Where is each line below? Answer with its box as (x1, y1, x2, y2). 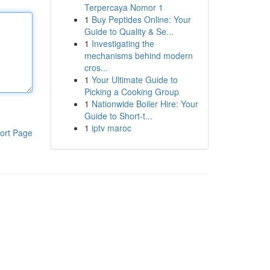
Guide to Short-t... (84, 110, 152, 122)
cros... (84, 61, 108, 74)
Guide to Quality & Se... (84, 25, 174, 37)
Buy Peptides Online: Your (91, 13, 191, 25)
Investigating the (91, 37, 154, 49)
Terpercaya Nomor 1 (84, 1, 163, 13)
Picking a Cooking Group (84, 86, 179, 98)
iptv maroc (91, 122, 131, 134)
